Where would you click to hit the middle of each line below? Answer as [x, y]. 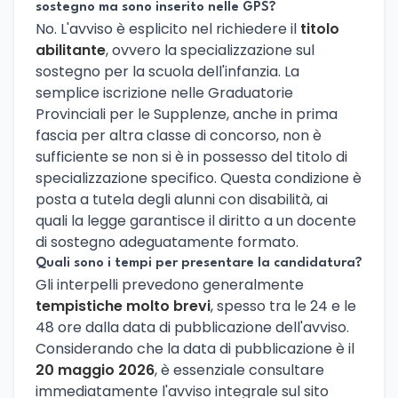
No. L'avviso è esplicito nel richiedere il [168, 28]
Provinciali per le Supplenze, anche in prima [187, 114]
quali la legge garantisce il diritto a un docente [196, 220]
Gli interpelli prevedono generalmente [170, 284]
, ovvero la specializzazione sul [210, 50]
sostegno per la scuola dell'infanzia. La [167, 71]
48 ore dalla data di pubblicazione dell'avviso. [192, 327]
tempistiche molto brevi [123, 306]
